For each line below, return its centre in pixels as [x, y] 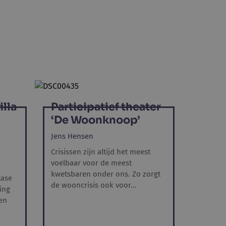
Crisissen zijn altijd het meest [101, 152]
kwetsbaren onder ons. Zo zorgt [106, 174]
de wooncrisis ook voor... [94, 185]
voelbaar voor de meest [91, 163]
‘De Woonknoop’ [96, 120]
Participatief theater [106, 107]
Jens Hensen [72, 136]
